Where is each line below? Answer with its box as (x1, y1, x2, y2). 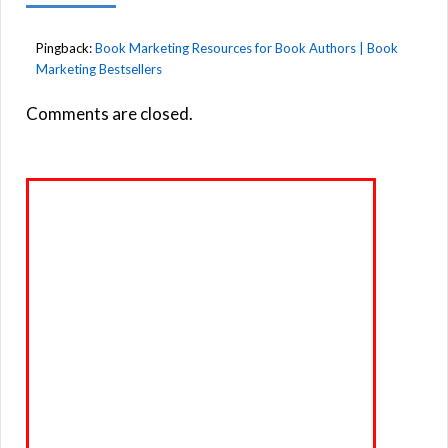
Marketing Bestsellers (36, 61, 162, 78)
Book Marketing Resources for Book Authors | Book (95, 40, 398, 57)
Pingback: (36, 40, 95, 57)
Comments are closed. (26, 103, 193, 125)
